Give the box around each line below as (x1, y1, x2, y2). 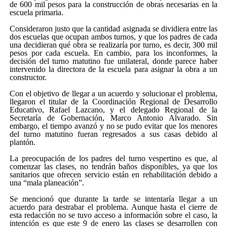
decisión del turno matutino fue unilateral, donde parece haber (9, 57, 218, 66)
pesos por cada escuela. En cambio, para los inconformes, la (9, 49, 218, 58)
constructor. (9, 73, 47, 82)
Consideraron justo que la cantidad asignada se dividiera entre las (9, 24, 218, 33)
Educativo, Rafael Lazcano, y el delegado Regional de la (9, 105, 218, 115)
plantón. (9, 138, 35, 147)
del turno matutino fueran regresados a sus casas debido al (9, 130, 218, 139)
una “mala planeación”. (9, 178, 84, 187)
